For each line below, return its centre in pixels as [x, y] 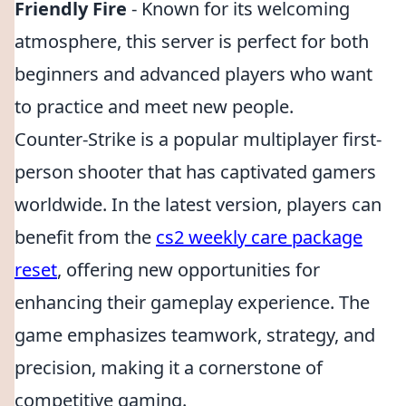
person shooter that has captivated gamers [195, 172]
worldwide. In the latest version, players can [198, 204]
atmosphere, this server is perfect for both [192, 41]
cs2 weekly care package [259, 237]
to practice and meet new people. [154, 106]
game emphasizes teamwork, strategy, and [195, 335]
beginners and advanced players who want [193, 74]
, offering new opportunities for [188, 270]
